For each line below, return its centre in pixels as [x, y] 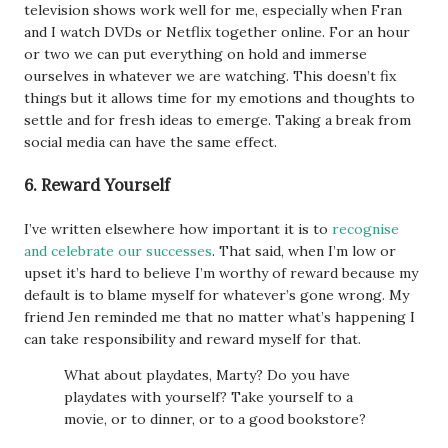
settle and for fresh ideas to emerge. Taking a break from [217, 119]
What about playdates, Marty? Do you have [207, 374]
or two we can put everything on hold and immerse [195, 53]
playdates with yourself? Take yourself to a [208, 396]
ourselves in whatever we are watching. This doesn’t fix [210, 75]
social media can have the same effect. [150, 141]
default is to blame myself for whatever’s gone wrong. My [216, 294]
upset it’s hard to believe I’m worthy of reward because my [221, 272]
